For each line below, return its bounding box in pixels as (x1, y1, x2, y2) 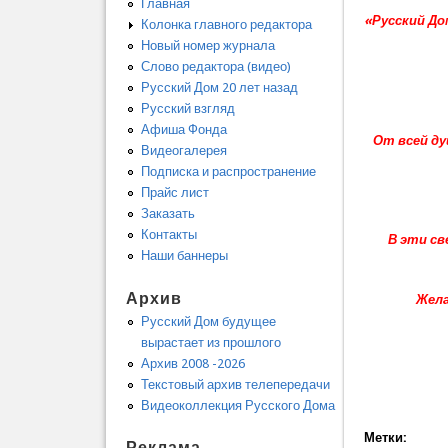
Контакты (140, 227, 197, 243)
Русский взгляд (140, 101, 235, 117)
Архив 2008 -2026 (140, 355, 245, 371)
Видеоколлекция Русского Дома (140, 397, 335, 413)
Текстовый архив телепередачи (140, 376, 330, 392)
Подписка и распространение (140, 164, 316, 180)
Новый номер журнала (140, 38, 275, 54)
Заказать (140, 206, 195, 222)
